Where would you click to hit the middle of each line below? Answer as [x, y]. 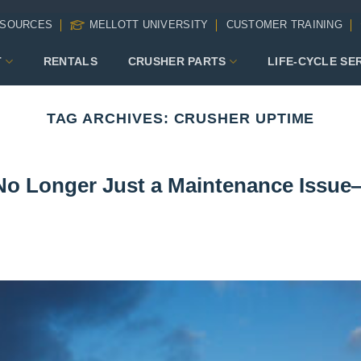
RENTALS [70, 61]
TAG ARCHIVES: [110, 118]
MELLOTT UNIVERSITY [149, 25]
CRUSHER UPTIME [244, 118]
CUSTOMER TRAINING [284, 25]
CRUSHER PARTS [177, 61]
